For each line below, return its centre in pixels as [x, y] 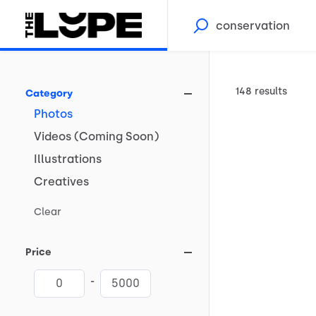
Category [49, 93]
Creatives [61, 182]
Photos [53, 114]
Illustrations [68, 159]
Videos [53, 136]
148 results [261, 91]
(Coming [98, 136]
